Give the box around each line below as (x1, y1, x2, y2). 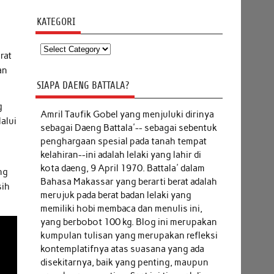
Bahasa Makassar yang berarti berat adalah (40, 176, 217, 187)
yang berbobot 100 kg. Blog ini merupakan (40, 216, 217, 228)
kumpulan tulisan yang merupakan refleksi (40, 229, 218, 241)
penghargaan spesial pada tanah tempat (40, 135, 207, 147)
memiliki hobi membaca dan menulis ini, (40, 202, 202, 214)
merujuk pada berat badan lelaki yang (40, 189, 191, 201)
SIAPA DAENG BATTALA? (36, 80, 129, 92)
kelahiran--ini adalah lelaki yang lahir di (40, 149, 201, 160)
